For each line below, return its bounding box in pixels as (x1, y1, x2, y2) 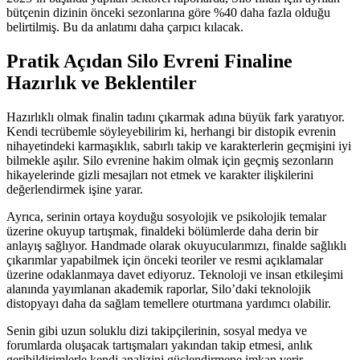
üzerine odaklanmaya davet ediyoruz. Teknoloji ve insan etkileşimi (6, 267, 343, 281)
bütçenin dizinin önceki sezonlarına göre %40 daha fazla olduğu (6, 5, 330, 19)
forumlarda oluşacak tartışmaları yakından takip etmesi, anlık (6, 337, 313, 352)
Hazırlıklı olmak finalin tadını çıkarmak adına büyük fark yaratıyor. (6, 109, 345, 124)
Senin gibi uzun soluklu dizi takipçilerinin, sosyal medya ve (6, 323, 307, 337)
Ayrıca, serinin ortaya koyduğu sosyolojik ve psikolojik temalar (6, 209, 326, 223)
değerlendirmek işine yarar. (6, 182, 143, 196)
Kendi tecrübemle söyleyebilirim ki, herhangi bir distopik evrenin (6, 124, 336, 138)
